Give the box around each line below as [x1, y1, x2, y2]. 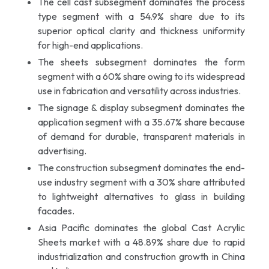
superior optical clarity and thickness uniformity [37, 24, 245, 37]
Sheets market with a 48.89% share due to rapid [37, 235, 245, 248]
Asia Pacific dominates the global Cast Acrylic [37, 221, 245, 234]
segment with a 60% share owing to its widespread [37, 70, 245, 82]
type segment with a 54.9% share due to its [37, 10, 245, 22]
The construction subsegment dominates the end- [37, 161, 245, 174]
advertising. [37, 144, 86, 157]
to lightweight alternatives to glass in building [37, 190, 245, 202]
